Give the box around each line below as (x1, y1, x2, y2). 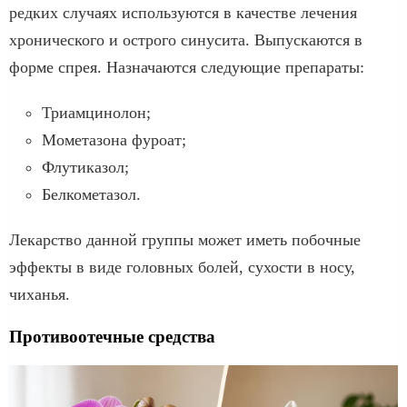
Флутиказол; (42, 157, 129, 176)
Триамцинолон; (42, 103, 151, 122)
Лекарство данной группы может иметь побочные (9, 230, 361, 249)
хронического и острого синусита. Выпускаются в (9, 30, 362, 49)
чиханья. (9, 284, 70, 303)
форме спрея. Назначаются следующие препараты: (9, 57, 364, 76)
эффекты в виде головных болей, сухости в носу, (9, 257, 355, 276)
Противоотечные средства (9, 326, 215, 346)
